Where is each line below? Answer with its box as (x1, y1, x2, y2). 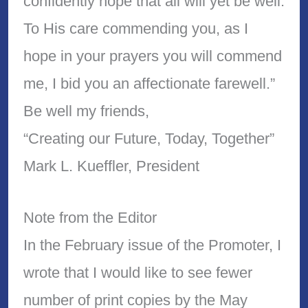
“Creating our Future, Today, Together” (23, 129, 274, 147)
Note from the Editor (23, 208, 157, 226)
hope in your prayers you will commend (23, 47, 282, 65)
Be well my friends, (23, 102, 149, 120)
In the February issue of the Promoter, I (23, 236, 281, 254)
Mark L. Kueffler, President (23, 157, 199, 175)
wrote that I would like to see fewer (23, 263, 252, 281)
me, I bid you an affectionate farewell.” (23, 74, 275, 92)
